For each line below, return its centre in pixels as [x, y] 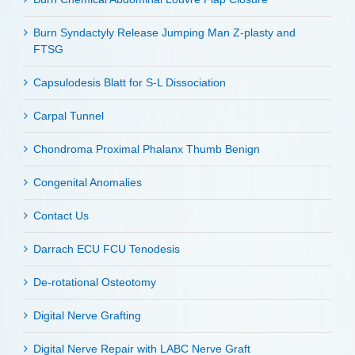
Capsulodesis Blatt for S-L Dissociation [130, 83]
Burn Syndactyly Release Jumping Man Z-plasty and [164, 33]
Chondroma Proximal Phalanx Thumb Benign [147, 149]
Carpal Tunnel [69, 116]
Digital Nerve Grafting [87, 316]
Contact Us [61, 216]
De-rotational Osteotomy [95, 282]
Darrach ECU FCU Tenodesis [107, 249]
